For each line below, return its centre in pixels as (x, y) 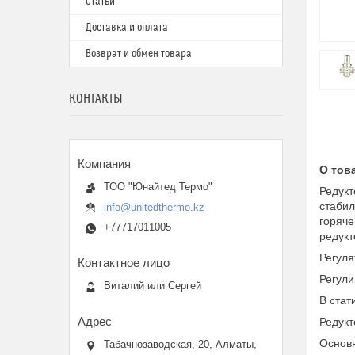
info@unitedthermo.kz (154, 207)
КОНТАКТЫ (96, 99)
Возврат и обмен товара (139, 54)
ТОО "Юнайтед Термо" (158, 187)
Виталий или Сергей (153, 285)
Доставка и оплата (127, 28)
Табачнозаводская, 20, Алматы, (180, 344)
